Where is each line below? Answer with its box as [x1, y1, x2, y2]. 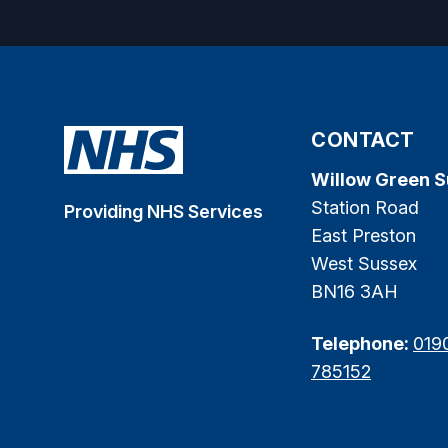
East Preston [311, 225, 416, 246]
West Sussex [311, 253, 417, 274]
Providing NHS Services [64, 201, 263, 222]
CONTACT [311, 128, 415, 152]
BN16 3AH [311, 281, 398, 302]
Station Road [311, 197, 419, 218]
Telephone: [311, 333, 413, 354]
